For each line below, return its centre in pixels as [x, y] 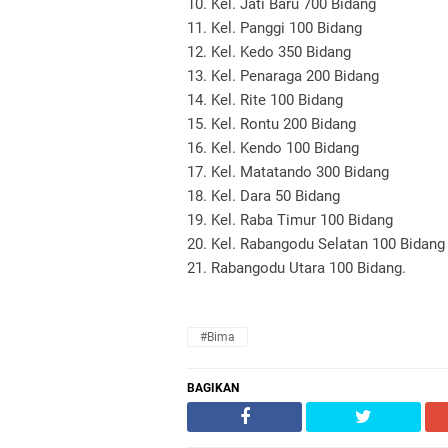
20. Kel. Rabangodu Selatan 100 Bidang [316, 244]
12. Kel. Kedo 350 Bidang [269, 52]
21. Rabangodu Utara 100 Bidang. [296, 268]
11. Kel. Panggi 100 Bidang [274, 28]
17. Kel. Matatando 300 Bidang [288, 172]
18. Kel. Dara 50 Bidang [263, 196]
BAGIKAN [213, 388]
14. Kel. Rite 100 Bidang [265, 100]
